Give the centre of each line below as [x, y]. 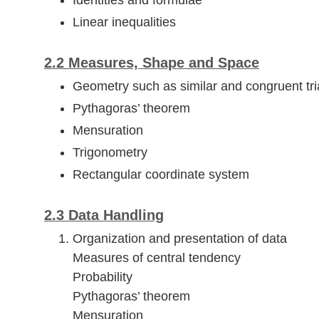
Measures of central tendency [157, 258]
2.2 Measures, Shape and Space [152, 63]
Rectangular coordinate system [161, 175]
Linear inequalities [124, 22]
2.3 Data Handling [104, 215]
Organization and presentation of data [180, 239]
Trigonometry [110, 153]
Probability [103, 277]
